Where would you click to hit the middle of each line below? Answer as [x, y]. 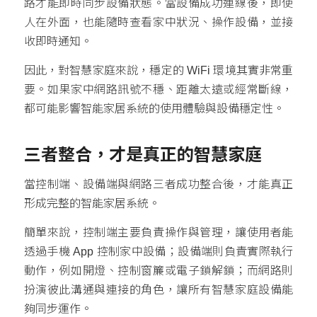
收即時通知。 [58, 42]
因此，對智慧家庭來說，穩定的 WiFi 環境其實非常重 [158, 70]
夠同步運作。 [58, 309]
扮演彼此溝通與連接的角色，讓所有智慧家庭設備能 [158, 289]
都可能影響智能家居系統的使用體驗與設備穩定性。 [154, 108]
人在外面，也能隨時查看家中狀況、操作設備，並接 [158, 23]
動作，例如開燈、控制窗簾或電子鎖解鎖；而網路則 [158, 270]
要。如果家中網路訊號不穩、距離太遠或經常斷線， [158, 89]
